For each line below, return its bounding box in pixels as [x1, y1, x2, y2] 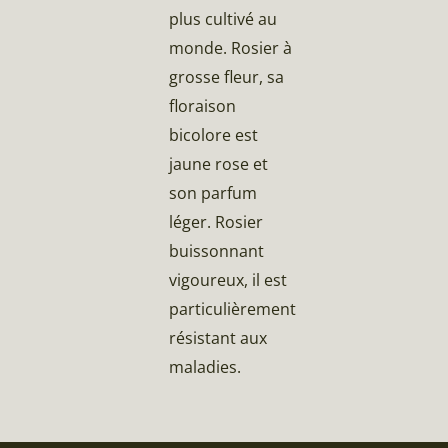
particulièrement [169, 297, 297, 320]
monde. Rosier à [169, 36, 293, 59]
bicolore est [169, 123, 259, 146]
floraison [169, 94, 237, 117]
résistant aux [169, 326, 268, 349]
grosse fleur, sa [169, 65, 285, 88]
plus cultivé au [169, 7, 278, 30]
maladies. [169, 355, 242, 378]
